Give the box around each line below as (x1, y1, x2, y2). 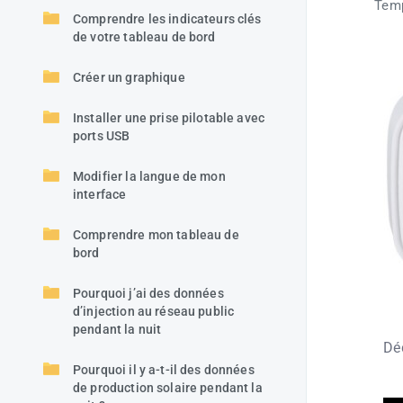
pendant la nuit (73, 322, 162, 336)
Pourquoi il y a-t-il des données (73, 363, 255, 377)
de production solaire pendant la (73, 381, 263, 395)
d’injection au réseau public (73, 304, 235, 318)
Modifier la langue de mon (73, 169, 226, 184)
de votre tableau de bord (73, 30, 216, 44)
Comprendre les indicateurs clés (73, 12, 262, 26)
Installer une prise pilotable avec (73, 111, 265, 125)
